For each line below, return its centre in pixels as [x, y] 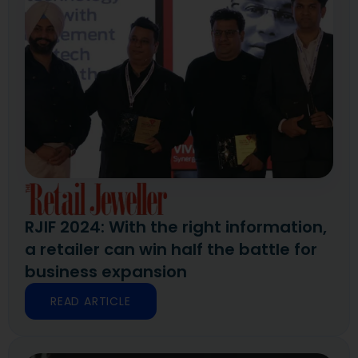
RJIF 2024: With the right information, [176, 227]
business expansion [106, 271]
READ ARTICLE [91, 301]
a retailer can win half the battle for [171, 249]
